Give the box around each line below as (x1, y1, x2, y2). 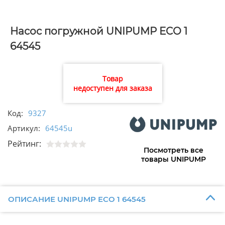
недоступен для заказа (73, 83, 152, 93)
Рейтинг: (8, 138, 41, 150)
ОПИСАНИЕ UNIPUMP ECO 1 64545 (8, 194, 146, 204)
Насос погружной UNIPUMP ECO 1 (10, 25, 187, 38)
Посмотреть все (143, 146, 203, 155)
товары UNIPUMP (141, 155, 206, 164)
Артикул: (8, 123, 40, 134)
